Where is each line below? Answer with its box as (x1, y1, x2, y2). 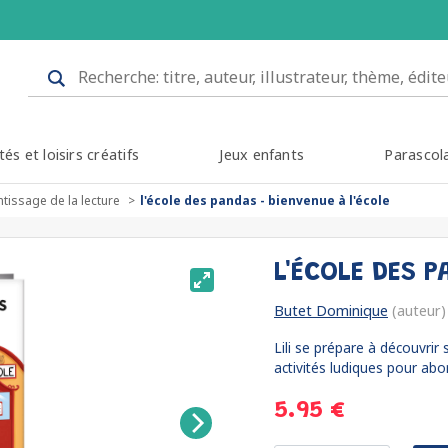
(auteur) (388, 301, 446, 320)
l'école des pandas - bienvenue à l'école (140, 192, 390, 209)
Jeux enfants (219, 145, 305, 164)
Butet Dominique (274, 301, 388, 320)
